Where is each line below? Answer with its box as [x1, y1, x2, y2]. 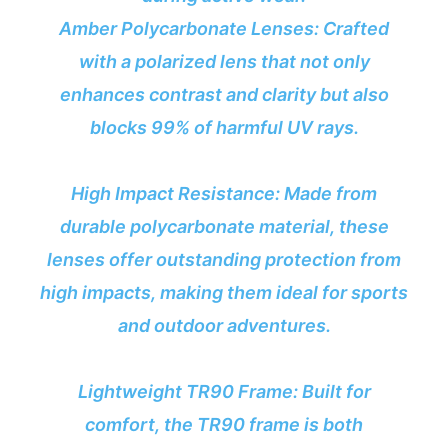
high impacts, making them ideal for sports [40, 282, 408, 304]
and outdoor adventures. [117, 315, 331, 337]
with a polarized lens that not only [78, 51, 370, 73]
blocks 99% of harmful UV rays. [89, 117, 359, 139]
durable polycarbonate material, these [59, 216, 389, 238]
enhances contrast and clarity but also [59, 84, 389, 106]
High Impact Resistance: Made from [71, 183, 377, 205]
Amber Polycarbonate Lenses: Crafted [59, 18, 389, 40]
